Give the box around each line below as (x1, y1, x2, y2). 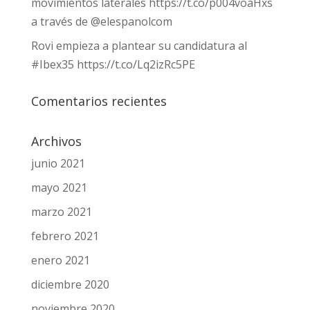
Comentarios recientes (30, 93, 167, 109)
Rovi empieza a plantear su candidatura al (30, 38, 247, 53)
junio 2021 (30, 156, 85, 171)
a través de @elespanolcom (30, 14, 172, 29)
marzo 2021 (30, 204, 92, 219)
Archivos (30, 133, 82, 149)
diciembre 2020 (30, 277, 109, 292)
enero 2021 (30, 253, 90, 268)
